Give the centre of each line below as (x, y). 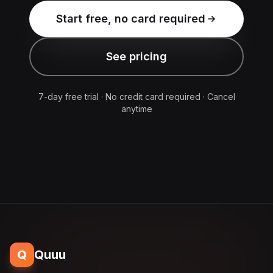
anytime (136, 108)
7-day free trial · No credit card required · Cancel (136, 96)
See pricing (136, 56)
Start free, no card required (130, 18)
